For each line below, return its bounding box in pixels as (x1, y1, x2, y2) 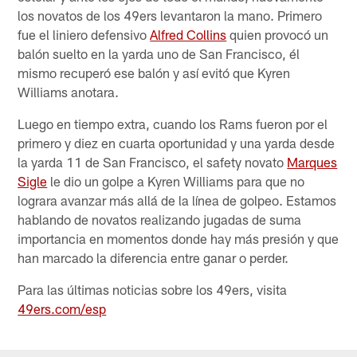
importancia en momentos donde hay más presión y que (18, 229, 339, 246)
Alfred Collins (150, 25, 227, 42)
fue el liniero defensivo (18, 25, 151, 42)
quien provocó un (226, 25, 329, 42)
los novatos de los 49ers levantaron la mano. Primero (18, 6, 323, 23)
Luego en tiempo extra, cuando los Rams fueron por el (18, 115, 328, 131)
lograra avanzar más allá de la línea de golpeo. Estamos (18, 191, 337, 208)
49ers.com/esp (18, 300, 107, 316)
